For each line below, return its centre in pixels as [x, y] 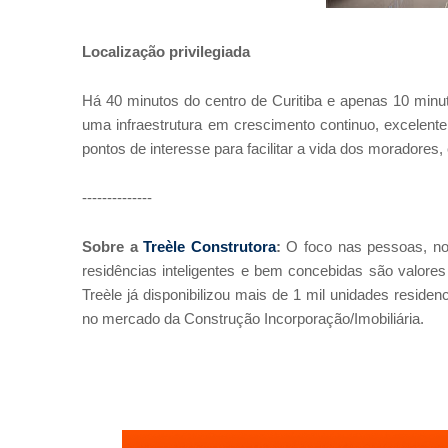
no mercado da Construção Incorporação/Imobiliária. [253, 318]
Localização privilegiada [166, 51]
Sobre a [113, 246]
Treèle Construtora [209, 246]
